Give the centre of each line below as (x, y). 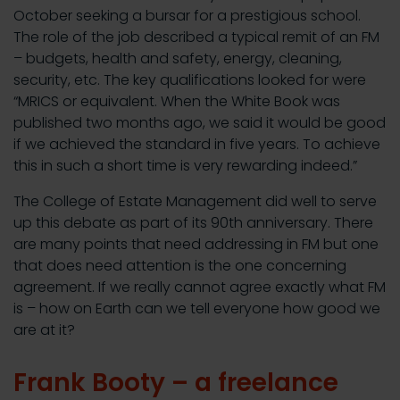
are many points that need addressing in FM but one (196, 244)
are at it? (44, 330)
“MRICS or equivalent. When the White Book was (177, 101)
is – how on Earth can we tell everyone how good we (197, 308)
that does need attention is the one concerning (180, 266)
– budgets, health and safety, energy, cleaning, (178, 58)
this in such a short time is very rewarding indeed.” (185, 166)
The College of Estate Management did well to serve (195, 201)
